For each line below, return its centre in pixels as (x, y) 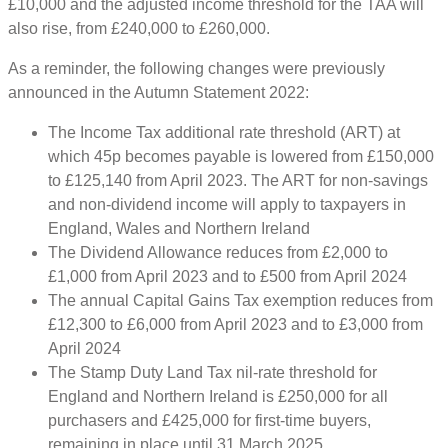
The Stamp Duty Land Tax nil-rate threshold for (212, 372)
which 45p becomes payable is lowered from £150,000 (241, 156)
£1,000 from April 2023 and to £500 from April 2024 (227, 276)
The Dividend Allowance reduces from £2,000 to (218, 252)
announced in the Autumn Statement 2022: (158, 92)
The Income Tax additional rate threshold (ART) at (224, 132)
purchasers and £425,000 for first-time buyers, (209, 420)
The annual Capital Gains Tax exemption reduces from (240, 300)
